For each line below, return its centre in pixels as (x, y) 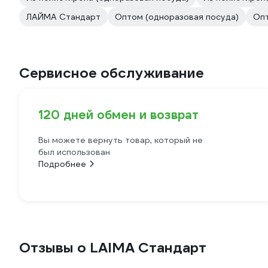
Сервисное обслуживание (112, 73)
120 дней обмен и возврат (118, 115)
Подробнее (62, 164)
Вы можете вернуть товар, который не (121, 140)
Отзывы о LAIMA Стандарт (113, 248)
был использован (74, 152)
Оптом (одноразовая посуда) (177, 17)
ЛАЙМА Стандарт (63, 17)
